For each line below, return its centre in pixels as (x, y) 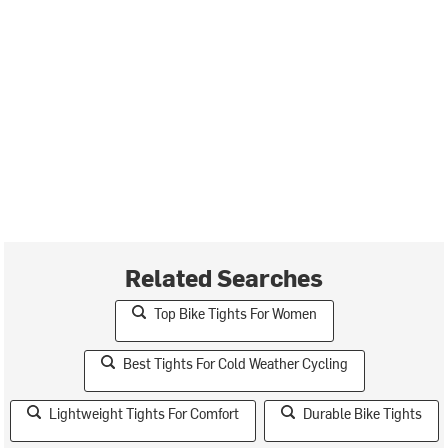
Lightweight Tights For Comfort (143, 413)
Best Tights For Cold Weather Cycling (235, 363)
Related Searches (224, 276)
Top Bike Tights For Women (235, 313)
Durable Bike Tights (362, 413)
